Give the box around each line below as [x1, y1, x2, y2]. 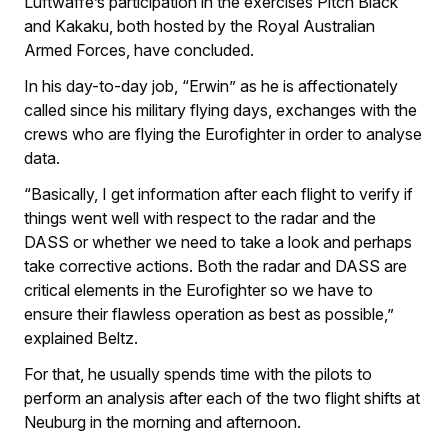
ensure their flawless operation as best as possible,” [24, 303, 394, 324]
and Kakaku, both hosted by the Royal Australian [24, 15, 375, 36]
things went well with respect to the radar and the [24, 207, 376, 228]
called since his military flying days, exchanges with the [24, 99, 417, 120]
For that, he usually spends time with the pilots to [24, 363, 372, 384]
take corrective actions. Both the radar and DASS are [24, 255, 407, 276]
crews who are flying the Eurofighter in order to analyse [24, 123, 422, 144]
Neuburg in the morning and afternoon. [24, 411, 309, 432]
